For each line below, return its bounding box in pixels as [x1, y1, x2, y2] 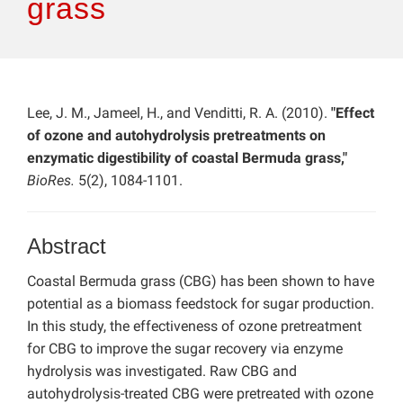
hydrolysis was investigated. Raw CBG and [27, 363, 297, 381]
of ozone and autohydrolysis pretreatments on [27, 127, 326, 145]
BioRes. [27, 172, 75, 190]
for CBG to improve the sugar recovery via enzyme [27, 340, 343, 358]
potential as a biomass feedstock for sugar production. [27, 295, 374, 313]
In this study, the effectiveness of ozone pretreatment [27, 318, 362, 336]
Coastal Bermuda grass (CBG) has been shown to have [27, 273, 374, 291]
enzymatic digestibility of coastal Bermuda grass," [27, 149, 347, 167]
